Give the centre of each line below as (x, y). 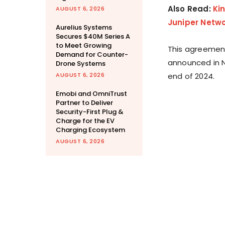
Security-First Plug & (90, 112)
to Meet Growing (84, 46)
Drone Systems (81, 64)
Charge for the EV (85, 121)
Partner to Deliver (84, 103)
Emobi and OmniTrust (91, 94)
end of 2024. (191, 76)
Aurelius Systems (84, 28)
